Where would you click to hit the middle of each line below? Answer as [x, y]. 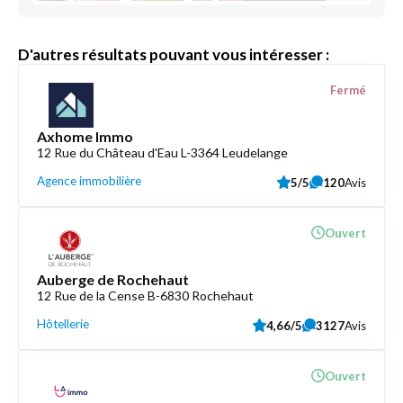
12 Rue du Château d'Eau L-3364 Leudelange [162, 152]
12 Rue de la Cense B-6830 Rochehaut [145, 296]
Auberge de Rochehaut [113, 279]
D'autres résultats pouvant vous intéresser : [174, 54]
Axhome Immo [85, 136]
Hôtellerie [63, 324]
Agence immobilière [89, 181]
